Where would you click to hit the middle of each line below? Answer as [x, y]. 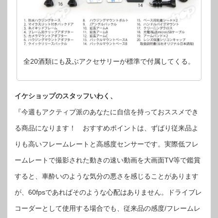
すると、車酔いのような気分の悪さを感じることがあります [107, 176]
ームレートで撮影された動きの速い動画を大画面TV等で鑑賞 [108, 160]
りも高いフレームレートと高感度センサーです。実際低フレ [107, 144]
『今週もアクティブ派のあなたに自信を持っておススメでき [107, 112]
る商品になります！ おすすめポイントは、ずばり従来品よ [107, 128]
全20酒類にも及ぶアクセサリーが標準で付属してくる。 [109, 62]
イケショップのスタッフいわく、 [66, 96]
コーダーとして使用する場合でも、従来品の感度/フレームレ [108, 209]
